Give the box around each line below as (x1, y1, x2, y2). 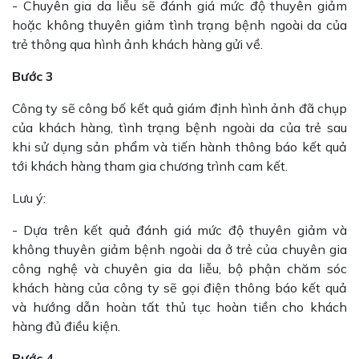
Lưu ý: (12, 190, 46, 206)
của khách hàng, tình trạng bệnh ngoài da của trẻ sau (12, 119, 347, 135)
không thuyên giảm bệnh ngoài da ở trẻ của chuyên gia (12, 241, 347, 257)
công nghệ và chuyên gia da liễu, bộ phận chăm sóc (12, 260, 347, 276)
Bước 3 (12, 68, 54, 84)
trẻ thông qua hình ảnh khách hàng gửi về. (12, 36, 263, 52)
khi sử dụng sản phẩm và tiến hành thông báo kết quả (12, 139, 347, 155)
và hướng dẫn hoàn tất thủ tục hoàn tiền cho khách (12, 299, 347, 315)
